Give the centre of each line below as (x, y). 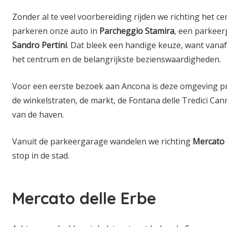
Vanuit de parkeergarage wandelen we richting (102, 141)
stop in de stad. (41, 156)
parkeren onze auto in (56, 31)
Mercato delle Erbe (84, 198)
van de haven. (38, 115)
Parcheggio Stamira (137, 31)
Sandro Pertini (40, 45)
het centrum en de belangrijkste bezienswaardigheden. (117, 59)
